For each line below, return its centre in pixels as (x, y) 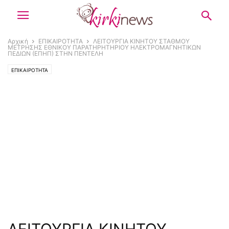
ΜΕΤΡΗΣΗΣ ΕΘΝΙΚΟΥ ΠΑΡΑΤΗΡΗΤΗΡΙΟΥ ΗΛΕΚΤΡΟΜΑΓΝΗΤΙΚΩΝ (104, 47)
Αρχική (18, 41)
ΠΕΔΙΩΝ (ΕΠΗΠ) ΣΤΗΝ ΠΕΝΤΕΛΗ (55, 53)
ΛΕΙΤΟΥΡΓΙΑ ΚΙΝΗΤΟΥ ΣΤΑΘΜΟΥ (141, 41)
